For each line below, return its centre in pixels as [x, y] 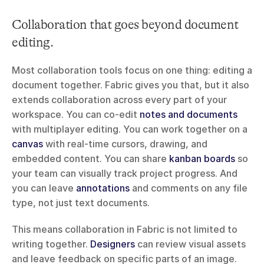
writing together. [51, 244]
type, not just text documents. [81, 203]
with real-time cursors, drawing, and [125, 144]
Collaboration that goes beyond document [125, 25]
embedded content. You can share [90, 159]
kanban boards [202, 159]
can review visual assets [190, 244]
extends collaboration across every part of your [119, 100]
